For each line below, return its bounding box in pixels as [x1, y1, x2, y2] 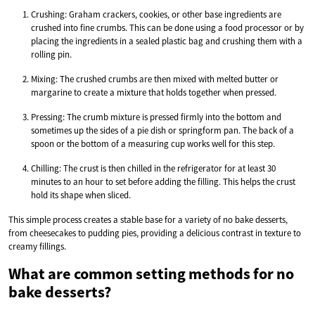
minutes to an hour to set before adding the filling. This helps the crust [31, 175, 295, 188]
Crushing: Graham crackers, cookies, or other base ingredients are [31, 8, 281, 20]
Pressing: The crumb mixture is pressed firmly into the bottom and [31, 110, 281, 123]
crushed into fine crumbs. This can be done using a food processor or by [31, 21, 304, 34]
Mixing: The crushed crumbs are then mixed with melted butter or [31, 72, 278, 85]
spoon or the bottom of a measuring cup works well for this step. [31, 137, 275, 150]
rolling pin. [31, 48, 72, 60]
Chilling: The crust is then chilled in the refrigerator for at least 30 [31, 162, 276, 174]
